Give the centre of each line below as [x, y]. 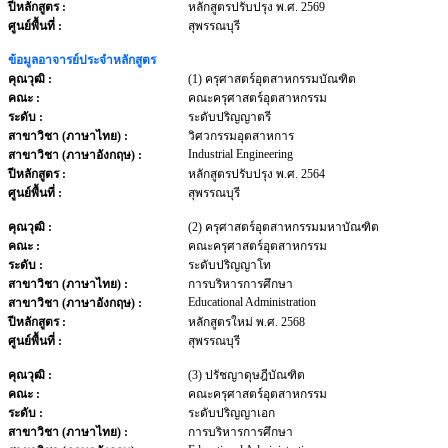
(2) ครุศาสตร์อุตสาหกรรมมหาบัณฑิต [283, 227]
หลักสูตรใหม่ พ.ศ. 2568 [246, 322]
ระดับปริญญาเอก [231, 413]
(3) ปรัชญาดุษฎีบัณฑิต [246, 375]
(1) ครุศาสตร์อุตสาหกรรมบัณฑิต [272, 79]
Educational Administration [252, 302]
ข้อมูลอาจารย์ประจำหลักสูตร [82, 60]
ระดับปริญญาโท [229, 265]
